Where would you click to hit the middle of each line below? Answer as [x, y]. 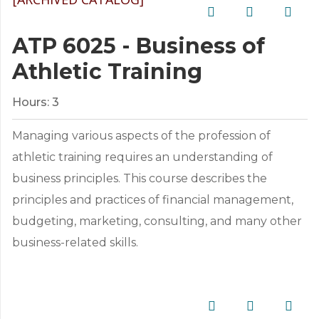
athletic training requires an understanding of [142, 157]
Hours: [31, 102]
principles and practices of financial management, [153, 200]
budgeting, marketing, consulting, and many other [157, 221]
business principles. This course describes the [140, 178]
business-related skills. [75, 242]
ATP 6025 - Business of [138, 46]
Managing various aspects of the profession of [141, 136]
